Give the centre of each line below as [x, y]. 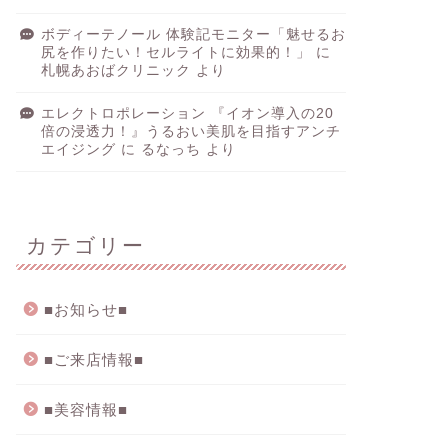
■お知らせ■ [85, 310]
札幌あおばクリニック [115, 71]
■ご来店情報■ [93, 360]
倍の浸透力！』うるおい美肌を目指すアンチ [190, 132]
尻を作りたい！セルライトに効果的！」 [175, 53]
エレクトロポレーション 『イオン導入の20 [187, 114]
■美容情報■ [85, 410]
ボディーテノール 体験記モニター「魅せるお [193, 35]
